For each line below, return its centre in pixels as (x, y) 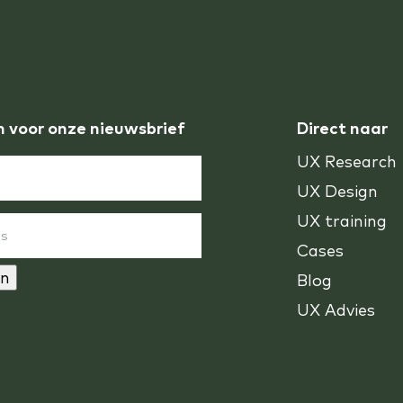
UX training (342, 221)
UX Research (347, 162)
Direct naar (343, 129)
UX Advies (336, 310)
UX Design (338, 192)
